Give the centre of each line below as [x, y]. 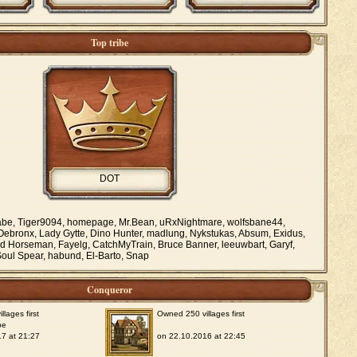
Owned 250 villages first [201, 314]
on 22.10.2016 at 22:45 [202, 336]
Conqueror [110, 290]
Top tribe [110, 43]
